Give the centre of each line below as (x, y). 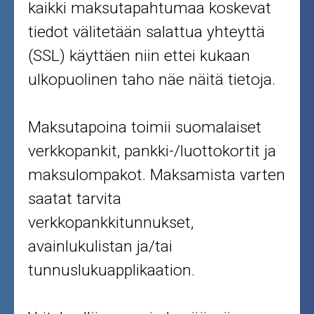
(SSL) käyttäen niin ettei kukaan (139, 55)
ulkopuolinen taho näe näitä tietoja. (152, 79)
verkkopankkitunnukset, (111, 222)
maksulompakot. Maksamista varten (157, 175)
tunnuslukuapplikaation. (112, 270)
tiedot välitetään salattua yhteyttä (147, 32)
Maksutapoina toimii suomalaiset (145, 127)
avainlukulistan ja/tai (101, 246)
